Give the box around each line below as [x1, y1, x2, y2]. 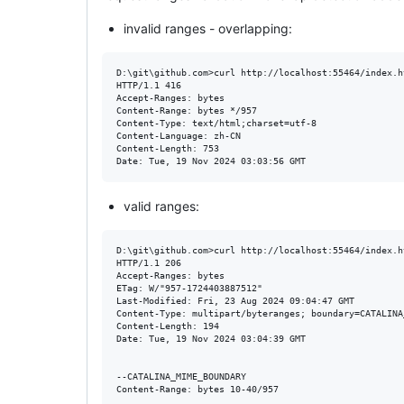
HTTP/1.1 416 [116, 80, 181, 90]
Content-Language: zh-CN [116, 131, 241, 141]
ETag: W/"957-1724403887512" [116, 283, 262, 293]
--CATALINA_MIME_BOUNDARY [116, 372, 246, 381]
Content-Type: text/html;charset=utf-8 [116, 118, 317, 128]
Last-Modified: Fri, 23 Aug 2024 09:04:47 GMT [116, 296, 354, 306]
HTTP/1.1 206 [116, 258, 181, 268]
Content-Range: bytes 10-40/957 [116, 384, 279, 394]
